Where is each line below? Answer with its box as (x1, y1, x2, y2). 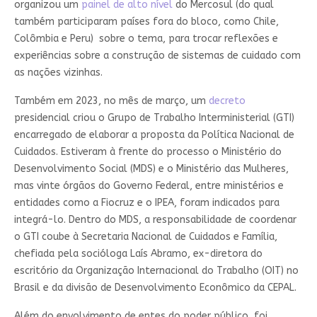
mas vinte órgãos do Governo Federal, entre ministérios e (13, 179, 284, 192)
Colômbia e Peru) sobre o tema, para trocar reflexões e (13, 32, 278, 45)
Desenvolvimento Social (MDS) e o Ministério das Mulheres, (13, 162, 289, 175)
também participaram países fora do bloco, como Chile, (13, 15, 279, 28)
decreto (208, 94, 246, 107)
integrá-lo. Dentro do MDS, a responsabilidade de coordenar (13, 213, 296, 226)
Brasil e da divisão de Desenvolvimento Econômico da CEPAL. (13, 281, 296, 294)
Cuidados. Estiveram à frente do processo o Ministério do (13, 145, 282, 158)
